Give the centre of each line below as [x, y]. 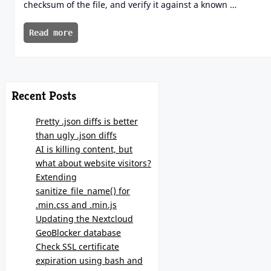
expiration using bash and [89, 260]
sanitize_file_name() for [83, 191]
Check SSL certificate [77, 246]
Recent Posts [44, 96]
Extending [56, 177]
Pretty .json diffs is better [87, 121]
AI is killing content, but [84, 149]
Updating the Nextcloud [84, 218]
